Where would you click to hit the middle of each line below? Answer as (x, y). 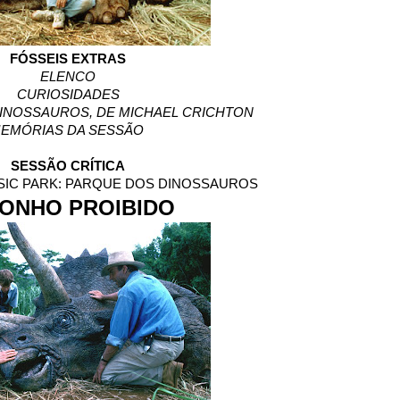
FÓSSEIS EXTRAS (68, 59)
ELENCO (68, 77)
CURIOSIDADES (68, 95)
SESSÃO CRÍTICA (68, 167)
